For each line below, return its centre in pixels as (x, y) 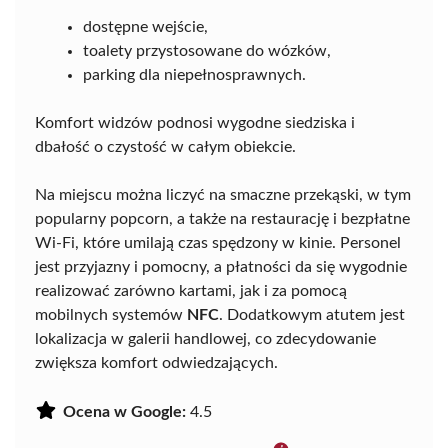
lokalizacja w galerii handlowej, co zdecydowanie (205, 339)
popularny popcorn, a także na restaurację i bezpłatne (222, 219)
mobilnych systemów (111, 315)
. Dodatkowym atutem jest (312, 315)
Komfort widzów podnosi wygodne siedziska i (195, 123)
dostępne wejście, (145, 27)
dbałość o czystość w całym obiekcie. (165, 147)
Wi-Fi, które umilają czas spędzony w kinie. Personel (218, 243)
